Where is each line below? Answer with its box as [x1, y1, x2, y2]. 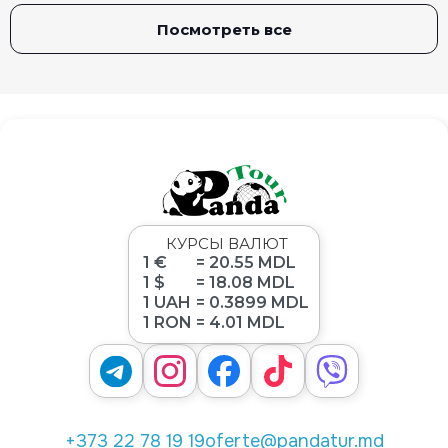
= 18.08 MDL [196, 273, 295, 293]
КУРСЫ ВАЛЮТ [165, 234, 288, 254]
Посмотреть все [156, 20, 292, 39]
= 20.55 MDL [196, 253, 296, 273]
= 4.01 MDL [196, 313, 285, 333]
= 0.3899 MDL [196, 293, 309, 313]
